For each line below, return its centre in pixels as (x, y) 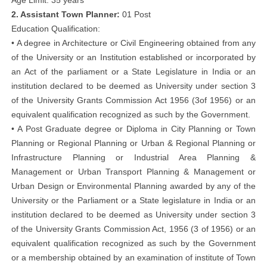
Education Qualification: (56, 29)
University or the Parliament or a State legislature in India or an (133, 200)
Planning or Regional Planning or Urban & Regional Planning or (133, 143)
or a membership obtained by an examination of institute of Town (133, 257)
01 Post (135, 14)
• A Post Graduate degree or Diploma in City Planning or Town (133, 129)
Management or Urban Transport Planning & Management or (133, 172)
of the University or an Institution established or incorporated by (133, 57)
